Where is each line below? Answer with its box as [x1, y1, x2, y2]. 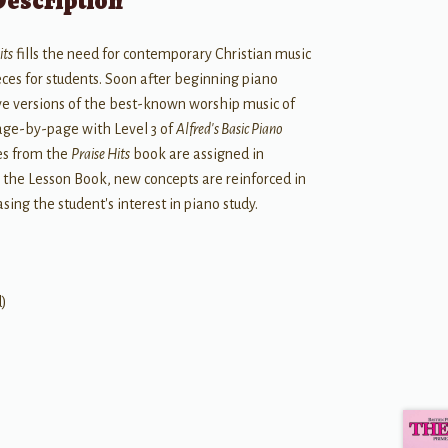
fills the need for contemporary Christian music [13, 46, 312, 63]
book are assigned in [130, 146, 265, 163]
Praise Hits [71, 146, 131, 163]
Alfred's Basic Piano [176, 121, 284, 138]
